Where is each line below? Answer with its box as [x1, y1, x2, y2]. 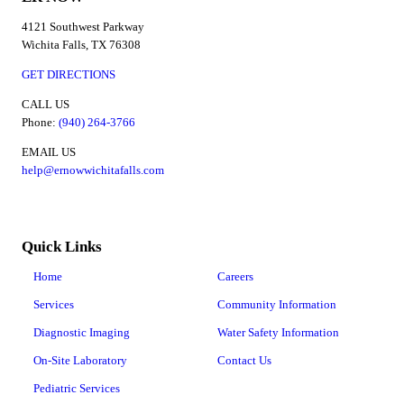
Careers [216, 270, 253, 284]
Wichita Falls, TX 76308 [22, 38, 141, 52]
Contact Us [216, 353, 271, 368]
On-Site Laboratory [32, 353, 127, 368]
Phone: [22, 115, 59, 130]
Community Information [216, 298, 336, 312]
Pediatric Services [32, 381, 120, 396]
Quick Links [22, 238, 102, 256]
